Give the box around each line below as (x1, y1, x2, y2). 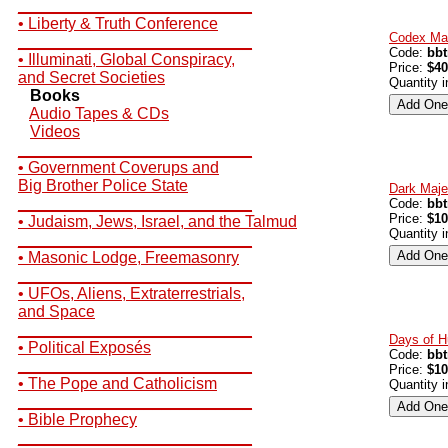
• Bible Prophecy (18, 411, 137, 428)
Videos (30, 123, 80, 140)
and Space (18, 303, 95, 320)
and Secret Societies (18, 69, 165, 86)
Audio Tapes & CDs (29, 105, 169, 122)
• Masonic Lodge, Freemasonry (18, 249, 239, 266)
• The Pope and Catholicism (18, 375, 217, 392)
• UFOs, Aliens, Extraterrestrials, (18, 285, 245, 302)
